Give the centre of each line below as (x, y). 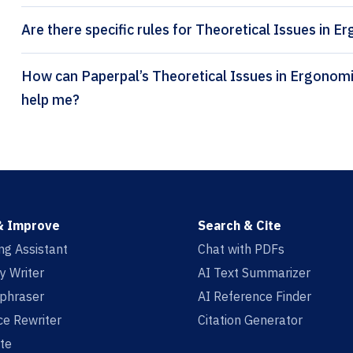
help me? (50, 100)
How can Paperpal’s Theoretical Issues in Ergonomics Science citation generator (51, 76)
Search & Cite (239, 226)
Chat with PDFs (241, 249)
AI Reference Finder (254, 297)
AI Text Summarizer (254, 273)
